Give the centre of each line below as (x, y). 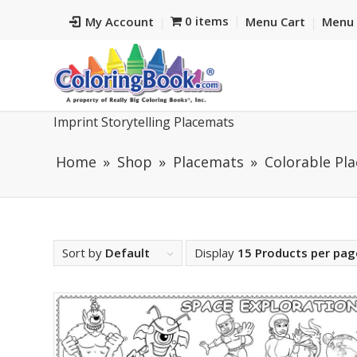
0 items (206, 21)
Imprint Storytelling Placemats (144, 122)
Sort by (84, 253)
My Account (120, 22)
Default (127, 253)
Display (216, 253)
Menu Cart (275, 22)
